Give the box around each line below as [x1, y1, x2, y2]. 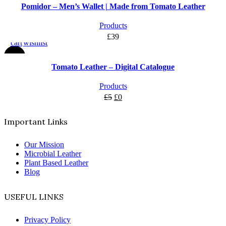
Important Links [4, 117, 68, 127]
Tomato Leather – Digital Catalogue [51, 63, 175, 72]
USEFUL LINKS [4, 191, 64, 202]
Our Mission [24, 140, 64, 149]
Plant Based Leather [24, 158, 88, 167]
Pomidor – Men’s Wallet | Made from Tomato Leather [21, 2, 205, 11]
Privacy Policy [24, 215, 71, 224]
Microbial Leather [24, 149, 81, 158]
